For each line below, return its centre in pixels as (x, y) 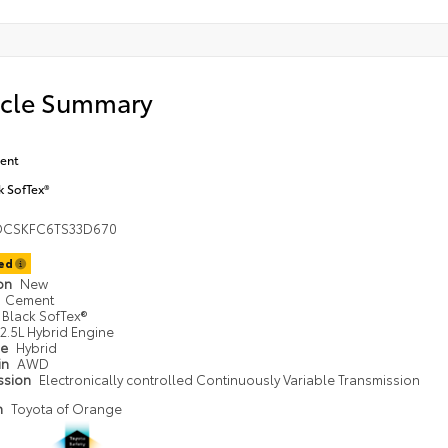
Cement (30, 299)
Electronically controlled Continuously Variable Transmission (230, 379)
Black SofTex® (45, 315)
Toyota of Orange (67, 408)
